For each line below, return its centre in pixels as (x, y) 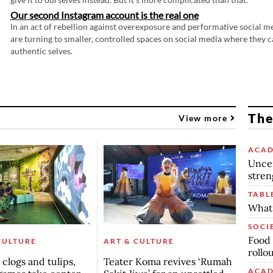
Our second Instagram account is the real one (104, 15)
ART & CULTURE (139, 241)
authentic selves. (41, 51)
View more (205, 118)
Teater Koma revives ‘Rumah (168, 261)
